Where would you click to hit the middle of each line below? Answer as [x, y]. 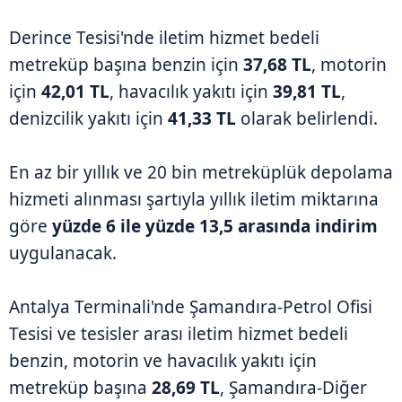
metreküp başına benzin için [126, 65]
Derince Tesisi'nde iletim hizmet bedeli [164, 38]
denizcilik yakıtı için [88, 119]
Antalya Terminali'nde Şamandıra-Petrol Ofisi [191, 307]
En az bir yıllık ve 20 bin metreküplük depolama [201, 173]
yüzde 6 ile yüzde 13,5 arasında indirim [215, 227]
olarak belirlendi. [307, 119]
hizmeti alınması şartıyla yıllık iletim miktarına [194, 200]
